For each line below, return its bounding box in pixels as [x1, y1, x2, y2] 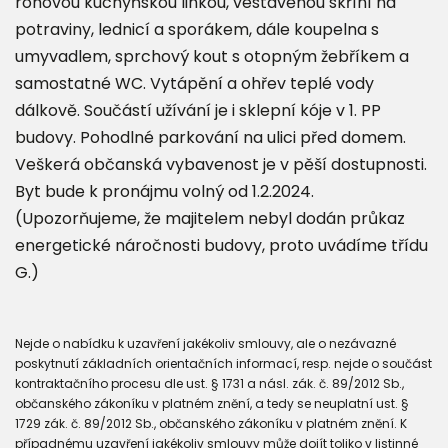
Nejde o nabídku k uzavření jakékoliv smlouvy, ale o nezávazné [15, 334, 396, 352]
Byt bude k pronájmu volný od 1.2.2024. [15, 179, 314, 203]
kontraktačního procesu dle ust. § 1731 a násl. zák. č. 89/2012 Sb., [15, 374, 404, 392]
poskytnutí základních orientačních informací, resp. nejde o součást [15, 354, 432, 372]
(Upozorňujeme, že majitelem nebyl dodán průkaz [15, 206, 405, 230]
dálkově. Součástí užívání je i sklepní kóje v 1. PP [15, 98, 381, 122]
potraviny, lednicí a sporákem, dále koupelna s [15, 17, 379, 41]
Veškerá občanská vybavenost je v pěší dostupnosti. [15, 152, 427, 176]
